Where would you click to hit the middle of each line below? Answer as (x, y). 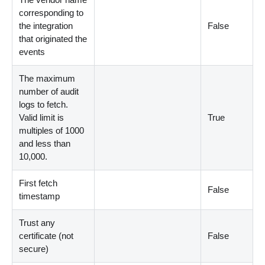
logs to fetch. (44, 105)
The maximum (47, 79)
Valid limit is (42, 118)
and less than (45, 144)
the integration (46, 26)
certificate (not (46, 236)
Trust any (37, 223)
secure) (34, 249)
